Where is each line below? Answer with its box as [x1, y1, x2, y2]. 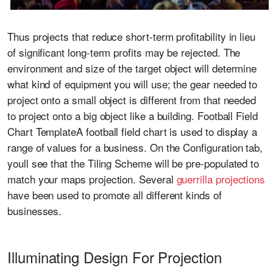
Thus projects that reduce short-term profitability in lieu [7, 29, 256, 44]
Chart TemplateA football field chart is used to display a [7, 124, 258, 140]
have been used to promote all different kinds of [7, 187, 222, 203]
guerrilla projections [176, 171, 266, 187]
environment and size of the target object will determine [7, 60, 257, 76]
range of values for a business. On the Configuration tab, [7, 140, 263, 155]
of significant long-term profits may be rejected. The [7, 44, 241, 60]
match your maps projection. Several [7, 171, 177, 187]
